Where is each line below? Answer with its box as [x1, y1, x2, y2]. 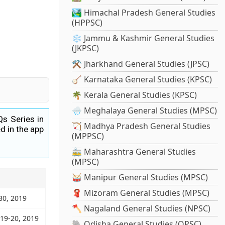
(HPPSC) [72, 17, 103, 29]
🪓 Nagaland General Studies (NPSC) [72, 203, 211, 214]
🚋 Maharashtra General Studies [72, 146, 196, 158]
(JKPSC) [72, 43, 99, 54]
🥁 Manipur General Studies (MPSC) [72, 172, 208, 183]
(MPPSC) [72, 131, 104, 142]
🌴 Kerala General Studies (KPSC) [72, 89, 197, 101]
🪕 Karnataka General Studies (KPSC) [72, 74, 212, 85]
